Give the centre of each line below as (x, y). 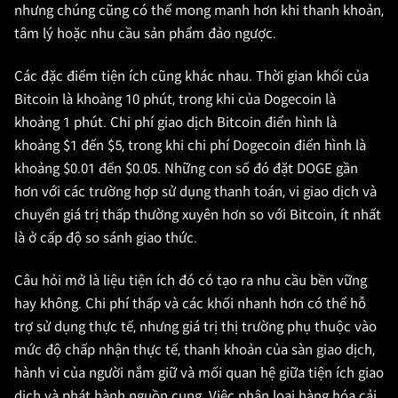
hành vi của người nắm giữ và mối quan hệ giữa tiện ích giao (199, 373)
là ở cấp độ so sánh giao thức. (106, 238)
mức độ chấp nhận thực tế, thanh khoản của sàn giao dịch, (195, 350)
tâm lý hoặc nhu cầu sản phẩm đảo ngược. (145, 34)
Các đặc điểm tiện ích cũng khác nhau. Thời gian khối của (191, 76)
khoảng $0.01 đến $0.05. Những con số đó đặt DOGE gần (186, 169)
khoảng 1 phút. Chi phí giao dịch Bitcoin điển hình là (175, 123)
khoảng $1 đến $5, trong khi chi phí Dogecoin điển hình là (190, 146)
